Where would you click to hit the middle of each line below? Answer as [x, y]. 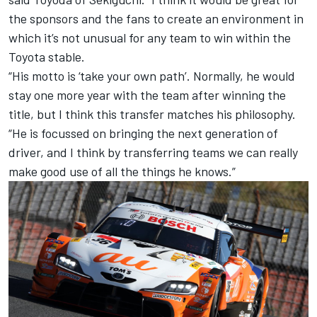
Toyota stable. [47, 56]
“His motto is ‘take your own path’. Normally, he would [152, 75]
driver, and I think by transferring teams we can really [153, 152]
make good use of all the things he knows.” [122, 171]
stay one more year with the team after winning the [147, 94]
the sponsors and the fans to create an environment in [156, 18]
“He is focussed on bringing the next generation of [143, 133]
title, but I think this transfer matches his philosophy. [152, 114]
